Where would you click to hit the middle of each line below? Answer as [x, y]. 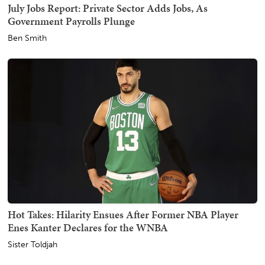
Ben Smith [27, 38]
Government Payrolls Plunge [71, 21]
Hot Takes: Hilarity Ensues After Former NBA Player [123, 215]
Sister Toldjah [33, 245]
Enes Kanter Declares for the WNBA [88, 228]
